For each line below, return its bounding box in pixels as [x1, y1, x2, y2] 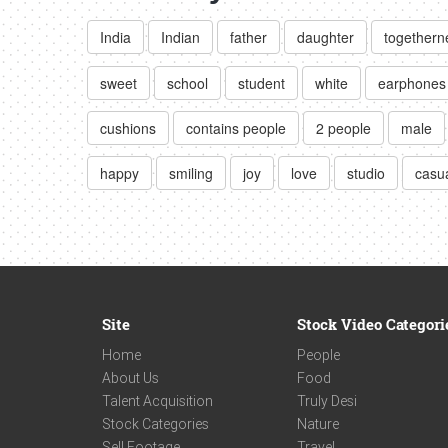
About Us [102, 370, 159, 387]
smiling [169, 162, 213, 183]
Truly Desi [297, 393, 357, 410]
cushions [100, 117, 156, 138]
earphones [378, 72, 446, 93]
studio [347, 162, 385, 183]
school [167, 72, 208, 93]
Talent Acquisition [102, 393, 213, 410]
